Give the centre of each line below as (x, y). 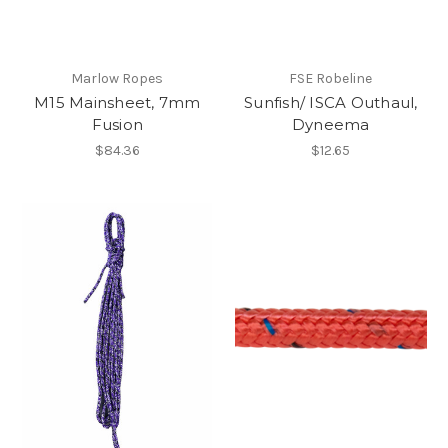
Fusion (117, 124)
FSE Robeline (331, 78)
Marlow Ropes (117, 78)
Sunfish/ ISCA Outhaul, (331, 102)
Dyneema (330, 124)
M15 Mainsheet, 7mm (117, 102)
